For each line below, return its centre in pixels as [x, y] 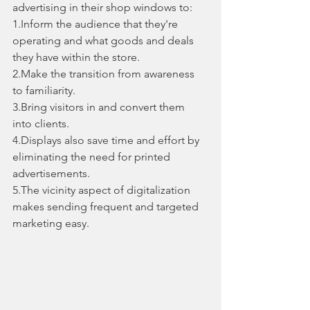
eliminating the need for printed [93, 157]
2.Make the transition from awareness [105, 74]
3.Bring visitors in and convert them [100, 107]
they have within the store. [76, 57]
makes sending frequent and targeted [107, 207]
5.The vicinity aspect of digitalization [103, 190]
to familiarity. [44, 91]
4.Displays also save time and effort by [107, 140]
